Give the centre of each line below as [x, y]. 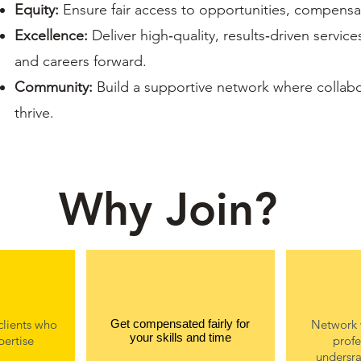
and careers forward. [80, 62]
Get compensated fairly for [180, 324]
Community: [53, 87]
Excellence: [51, 36]
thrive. [34, 113]
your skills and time [180, 338]
